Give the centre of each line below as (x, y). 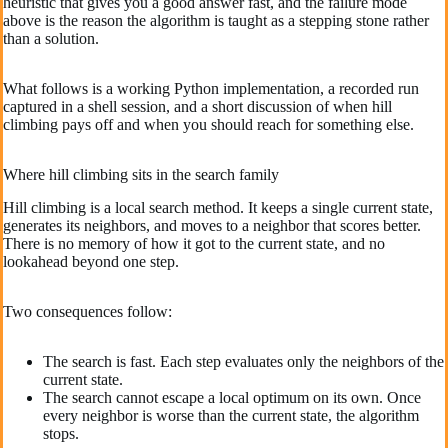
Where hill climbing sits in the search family (141, 175)
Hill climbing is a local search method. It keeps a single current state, (218, 208)
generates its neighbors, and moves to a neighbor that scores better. (212, 226)
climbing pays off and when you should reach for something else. (208, 125)
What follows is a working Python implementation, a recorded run (211, 89)
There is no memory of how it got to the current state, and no (194, 244)
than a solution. (51, 39)
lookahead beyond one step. (91, 262)
